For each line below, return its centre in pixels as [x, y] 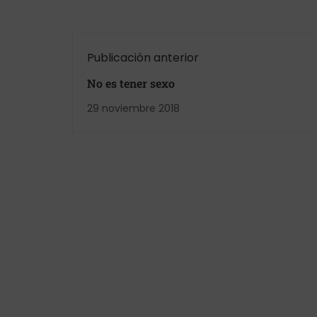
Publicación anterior [143, 58]
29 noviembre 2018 [133, 108]
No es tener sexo [131, 83]
